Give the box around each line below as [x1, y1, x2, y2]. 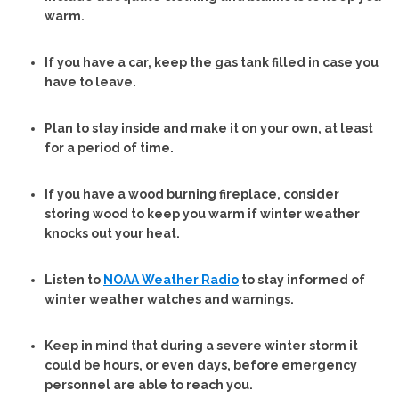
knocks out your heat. [45, 226, 180, 240]
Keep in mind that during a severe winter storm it [45, 338, 358, 353]
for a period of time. [45, 141, 174, 155]
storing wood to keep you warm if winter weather [45, 207, 360, 221]
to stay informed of [239, 273, 365, 287]
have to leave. [45, 75, 136, 89]
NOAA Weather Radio [103, 273, 239, 287]
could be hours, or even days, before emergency [45, 358, 357, 372]
